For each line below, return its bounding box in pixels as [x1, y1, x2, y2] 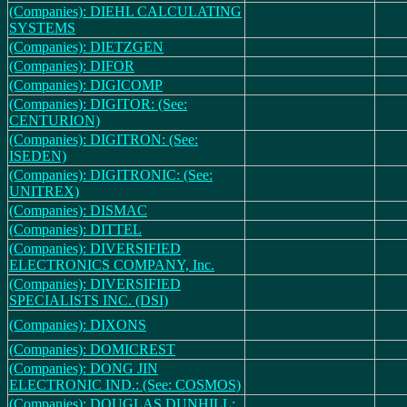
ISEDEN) [9, 148, 66, 164]
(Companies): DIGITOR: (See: [9, 96, 187, 112]
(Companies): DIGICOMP [9, 77, 163, 93]
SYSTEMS [9, 20, 75, 35]
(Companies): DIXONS [9, 317, 146, 333]
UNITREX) [9, 184, 79, 199]
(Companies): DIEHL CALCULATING [9, 4, 242, 19]
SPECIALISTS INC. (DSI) [9, 293, 168, 308]
